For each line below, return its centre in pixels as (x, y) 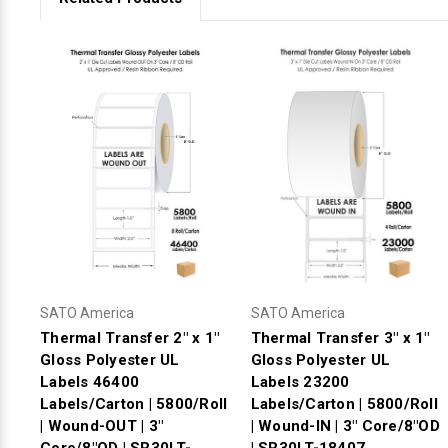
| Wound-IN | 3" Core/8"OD (345, 425)
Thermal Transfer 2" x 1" (129, 337)
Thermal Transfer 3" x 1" (340, 337)
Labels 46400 (89, 381)
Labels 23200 (300, 381)
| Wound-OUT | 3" (101, 425)
